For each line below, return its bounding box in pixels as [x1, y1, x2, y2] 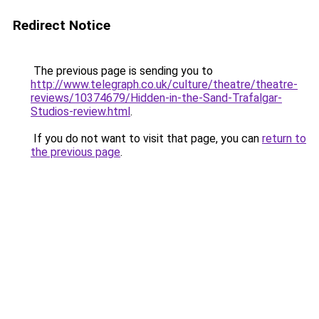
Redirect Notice [13, 17, 110, 33]
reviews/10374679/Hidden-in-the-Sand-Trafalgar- [31, 91, 282, 105]
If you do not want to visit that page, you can [31, 132, 262, 145]
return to [262, 132, 306, 145]
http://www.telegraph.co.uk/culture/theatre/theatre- [31, 78, 298, 91]
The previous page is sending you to [31, 64, 213, 78]
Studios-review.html [31, 105, 130, 118]
